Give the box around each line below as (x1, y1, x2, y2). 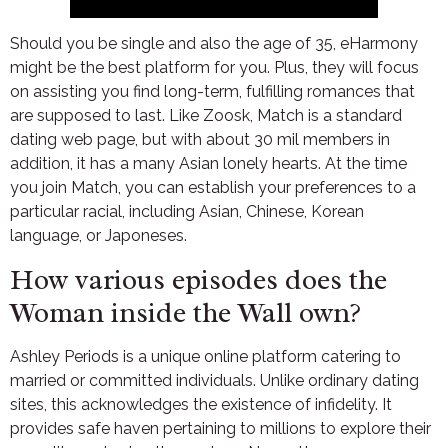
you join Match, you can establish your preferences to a (10, 178, 416, 198)
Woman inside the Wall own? (10, 294, 361, 330)
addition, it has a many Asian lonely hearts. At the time (10, 154, 407, 174)
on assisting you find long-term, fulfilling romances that (10, 82, 415, 102)
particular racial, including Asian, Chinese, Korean (10, 202, 364, 222)
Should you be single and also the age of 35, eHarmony (10, 34, 418, 54)
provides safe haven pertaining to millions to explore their (10, 418, 431, 438)
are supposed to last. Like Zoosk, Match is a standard (10, 106, 402, 126)
